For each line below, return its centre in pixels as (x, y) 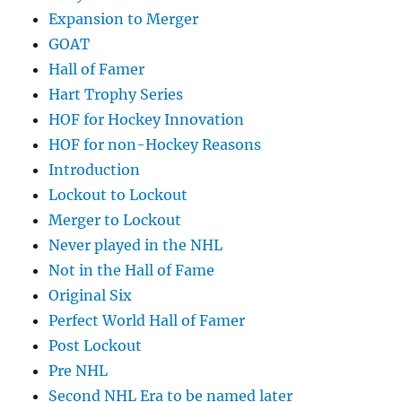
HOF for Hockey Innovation (147, 120)
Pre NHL (79, 371)
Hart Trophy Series (116, 95)
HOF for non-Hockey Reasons (155, 145)
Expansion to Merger (124, 19)
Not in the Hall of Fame (132, 271)
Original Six (91, 296)
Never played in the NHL (136, 245)
